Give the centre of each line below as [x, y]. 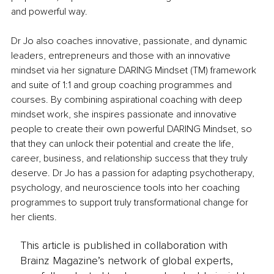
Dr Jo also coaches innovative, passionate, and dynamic [130, 41]
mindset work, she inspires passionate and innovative [125, 114]
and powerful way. [49, 11]
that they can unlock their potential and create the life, [124, 143]
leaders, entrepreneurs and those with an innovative [122, 55]
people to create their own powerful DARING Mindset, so [133, 129]
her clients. [34, 217]
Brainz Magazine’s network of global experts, [126, 260]
